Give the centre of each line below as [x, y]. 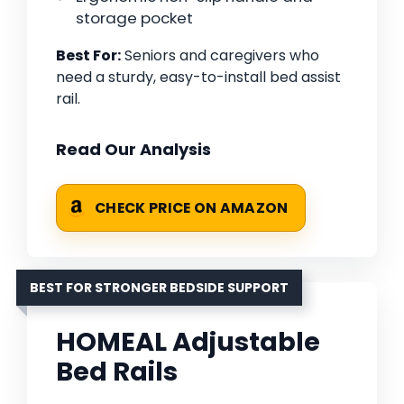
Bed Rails [117, 372]
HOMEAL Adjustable [188, 342]
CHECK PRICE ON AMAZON [192, 208]
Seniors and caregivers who [220, 56]
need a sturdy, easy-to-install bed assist [198, 78]
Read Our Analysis [133, 150]
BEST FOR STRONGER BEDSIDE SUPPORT [159, 288]
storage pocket [134, 18]
